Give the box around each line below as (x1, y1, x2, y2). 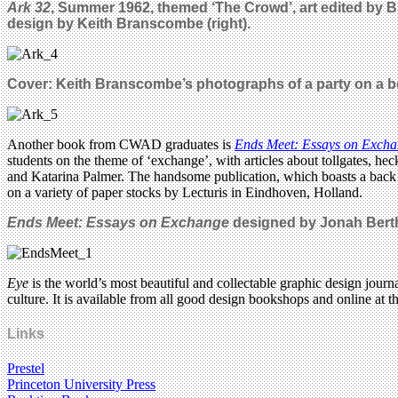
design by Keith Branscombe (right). (7, 15, 251, 31)
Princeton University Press (7, 377, 155, 393)
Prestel (7, 361, 44, 377)
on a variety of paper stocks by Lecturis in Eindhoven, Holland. (7, 184, 362, 200)
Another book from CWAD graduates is (7, 136, 235, 152)
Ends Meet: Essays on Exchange (7, 214, 233, 230)
